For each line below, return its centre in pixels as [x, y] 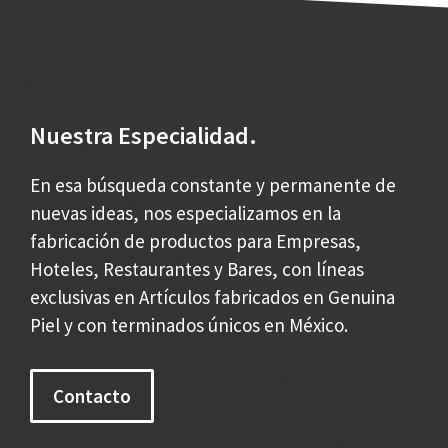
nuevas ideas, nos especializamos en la [185, 212]
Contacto [92, 395]
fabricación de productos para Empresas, [195, 240]
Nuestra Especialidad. [143, 135]
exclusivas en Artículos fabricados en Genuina [212, 296]
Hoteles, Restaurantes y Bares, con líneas [197, 268]
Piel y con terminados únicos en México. [189, 324]
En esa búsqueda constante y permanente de [213, 184]
